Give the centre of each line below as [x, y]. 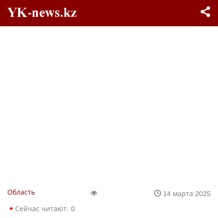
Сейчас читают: [42, 209]
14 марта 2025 [187, 193]
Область [21, 192]
